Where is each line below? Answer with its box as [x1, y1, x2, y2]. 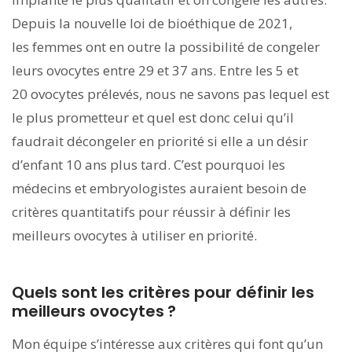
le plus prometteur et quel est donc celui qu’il [12, 108, 294, 126]
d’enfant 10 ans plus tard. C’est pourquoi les [12, 155, 285, 174]
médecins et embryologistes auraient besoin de [12, 178, 306, 197]
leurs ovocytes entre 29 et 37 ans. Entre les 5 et [12, 60, 299, 79]
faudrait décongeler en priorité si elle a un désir [12, 131, 308, 150]
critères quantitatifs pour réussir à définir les [12, 202, 291, 221]
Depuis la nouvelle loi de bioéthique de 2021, [12, 13, 292, 32]
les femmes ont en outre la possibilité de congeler [12, 37, 320, 56]
